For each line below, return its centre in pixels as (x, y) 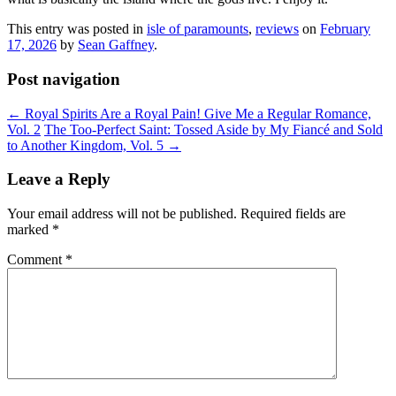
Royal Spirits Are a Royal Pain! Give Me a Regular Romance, (196, 113)
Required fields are (293, 214)
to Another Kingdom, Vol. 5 (87, 145)
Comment (36, 260)
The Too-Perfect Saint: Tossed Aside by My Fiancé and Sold (213, 129)
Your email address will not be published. (122, 214)
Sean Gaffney (116, 45)
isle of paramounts (198, 29)
